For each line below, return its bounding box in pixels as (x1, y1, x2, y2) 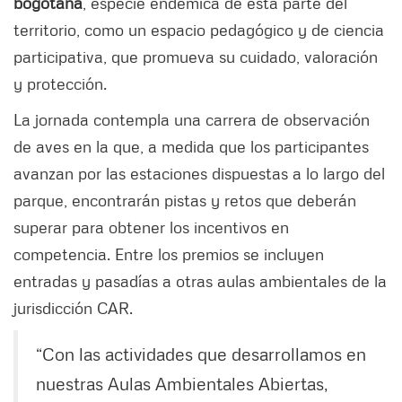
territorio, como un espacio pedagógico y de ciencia (13, 20, 384, 40)
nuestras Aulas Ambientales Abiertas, (36, 372, 328, 395)
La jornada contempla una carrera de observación (13, 109, 370, 130)
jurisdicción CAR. (13, 298, 137, 319)
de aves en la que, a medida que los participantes (13, 136, 369, 157)
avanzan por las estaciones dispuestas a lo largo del (13, 163, 385, 184)
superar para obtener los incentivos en (13, 217, 289, 238)
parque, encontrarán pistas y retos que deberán (13, 190, 356, 211)
